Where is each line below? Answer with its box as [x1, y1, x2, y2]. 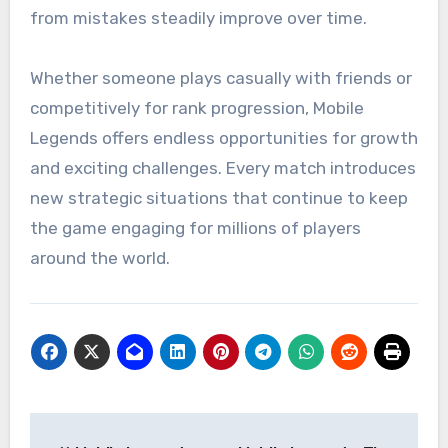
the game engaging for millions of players [29, 217, 361, 238]
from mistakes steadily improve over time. [29, 7, 367, 28]
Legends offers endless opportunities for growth [29, 127, 418, 148]
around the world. [29, 247, 170, 268]
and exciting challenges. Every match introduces [29, 157, 416, 178]
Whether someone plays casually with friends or [29, 67, 412, 88]
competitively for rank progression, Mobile [29, 97, 364, 118]
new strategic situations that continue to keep [29, 187, 408, 208]
